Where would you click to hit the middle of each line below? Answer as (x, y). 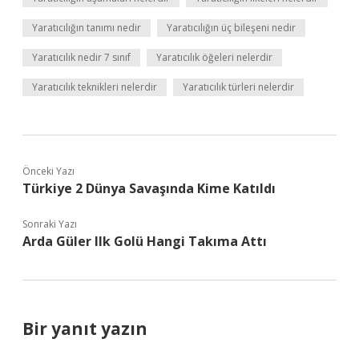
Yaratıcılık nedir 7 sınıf (81, 57)
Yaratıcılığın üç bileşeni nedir (231, 28)
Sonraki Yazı (50, 224)
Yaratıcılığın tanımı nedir (87, 28)
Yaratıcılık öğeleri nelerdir (214, 57)
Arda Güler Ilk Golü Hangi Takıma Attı (145, 241)
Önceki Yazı (48, 171)
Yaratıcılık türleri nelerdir (238, 87)
